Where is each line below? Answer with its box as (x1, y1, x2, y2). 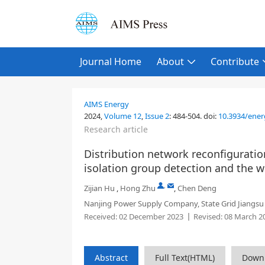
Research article (84, 124, 148, 135)
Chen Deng (177, 183, 216, 193)
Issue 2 (145, 111, 169, 121)
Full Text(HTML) (155, 252, 215, 263)
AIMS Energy (84, 99, 129, 109)
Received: (84, 211, 117, 222)
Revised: (193, 211, 222, 222)
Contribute (211, 55, 259, 68)
